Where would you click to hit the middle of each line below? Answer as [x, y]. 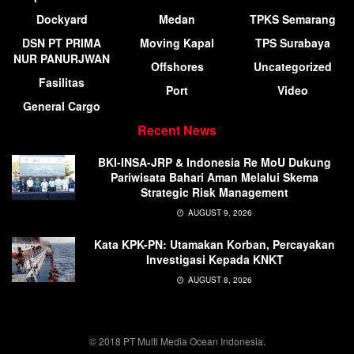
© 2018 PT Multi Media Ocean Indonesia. [177, 341]
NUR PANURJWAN [62, 59]
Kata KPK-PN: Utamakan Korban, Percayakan [215, 245]
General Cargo [62, 106]
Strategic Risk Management [215, 192]
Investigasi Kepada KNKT [215, 260]
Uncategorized [292, 67]
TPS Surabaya [292, 43]
